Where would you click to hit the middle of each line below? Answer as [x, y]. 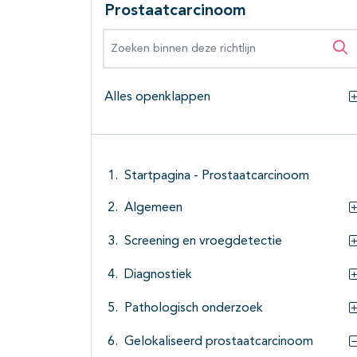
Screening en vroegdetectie [203, 242]
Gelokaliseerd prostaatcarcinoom [219, 342]
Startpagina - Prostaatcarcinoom [217, 177]
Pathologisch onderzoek [194, 309]
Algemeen [153, 208]
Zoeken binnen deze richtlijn [191, 38]
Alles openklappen [157, 98]
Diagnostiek [158, 275]
